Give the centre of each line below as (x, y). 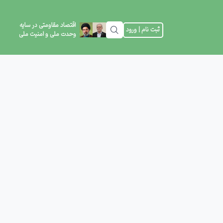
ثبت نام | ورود (143, 30)
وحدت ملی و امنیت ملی (47, 34)
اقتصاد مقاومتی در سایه (47, 25)
